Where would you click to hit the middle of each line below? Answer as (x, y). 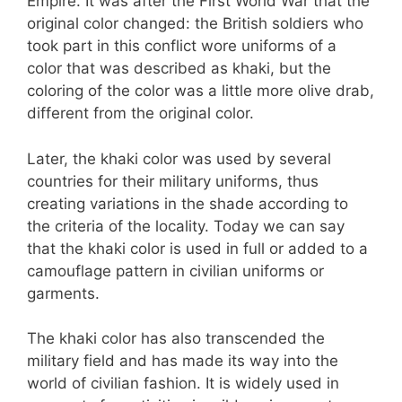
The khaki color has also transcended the (176, 339)
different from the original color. (140, 114)
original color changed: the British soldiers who (195, 24)
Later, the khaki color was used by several (179, 158)
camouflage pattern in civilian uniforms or (175, 271)
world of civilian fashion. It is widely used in (183, 384)
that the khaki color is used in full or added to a (197, 248)
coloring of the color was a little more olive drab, (201, 91)
